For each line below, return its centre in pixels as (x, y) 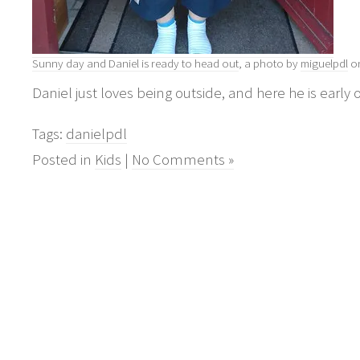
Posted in (63, 159)
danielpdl (96, 133)
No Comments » (183, 159)
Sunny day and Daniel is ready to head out (135, 63)
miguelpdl (324, 63)
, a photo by (270, 63)
